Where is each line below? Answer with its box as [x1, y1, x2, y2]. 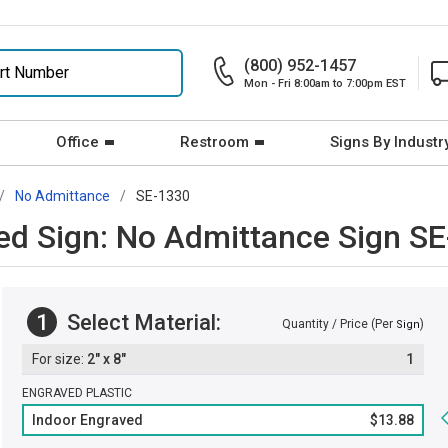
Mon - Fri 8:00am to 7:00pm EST [244, 77, 406, 90]
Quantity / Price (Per [282, 317, 396, 331]
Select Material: [62, 309, 221, 335]
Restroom [180, 133, 249, 151]
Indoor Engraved [32, 412, 143, 428]
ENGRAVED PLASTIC [22, 386, 132, 400]
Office [56, 133, 99, 151]
